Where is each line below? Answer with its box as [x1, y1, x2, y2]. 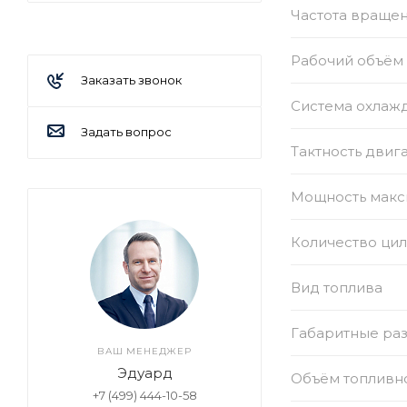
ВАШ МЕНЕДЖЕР [97, 345, 192, 358]
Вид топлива [291, 278, 382, 296]
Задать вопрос [81, 124, 172, 140]
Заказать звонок [81, 73, 182, 88]
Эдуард [116, 364, 173, 382]
